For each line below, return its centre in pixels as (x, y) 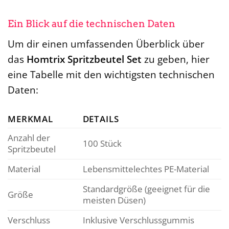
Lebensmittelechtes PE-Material (146, 169)
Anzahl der (29, 138)
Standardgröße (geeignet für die (146, 189)
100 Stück (102, 144)
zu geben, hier (176, 59)
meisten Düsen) (114, 200)
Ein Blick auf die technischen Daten (91, 24)
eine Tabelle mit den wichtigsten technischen (111, 75)
